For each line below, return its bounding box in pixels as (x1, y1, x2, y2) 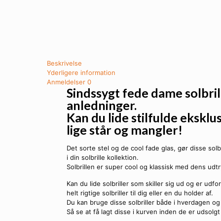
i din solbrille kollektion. (67, 153, 139, 161)
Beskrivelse (47, 59, 82, 67)
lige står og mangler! (67, 122, 183, 137)
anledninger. (67, 98, 137, 112)
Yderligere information (47, 69, 115, 76)
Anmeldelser (47, 78, 87, 86)
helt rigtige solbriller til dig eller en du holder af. (67, 189, 214, 197)
